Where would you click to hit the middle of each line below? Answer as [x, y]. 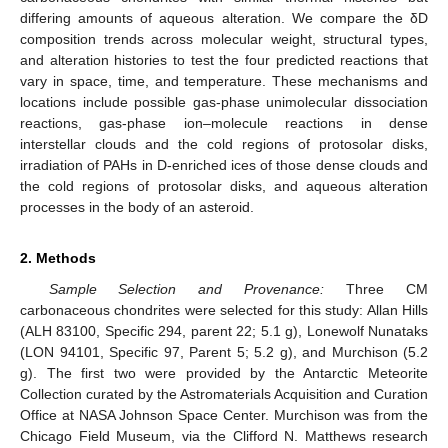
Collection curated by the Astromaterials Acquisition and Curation [224, 394]
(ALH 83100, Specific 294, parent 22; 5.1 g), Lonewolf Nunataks [224, 331]
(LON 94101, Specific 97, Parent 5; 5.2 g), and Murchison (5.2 [224, 352]
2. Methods [58, 258]
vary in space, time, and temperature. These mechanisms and [224, 81]
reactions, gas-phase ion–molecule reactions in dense [224, 123]
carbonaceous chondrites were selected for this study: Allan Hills [224, 310]
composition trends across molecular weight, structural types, [224, 39]
